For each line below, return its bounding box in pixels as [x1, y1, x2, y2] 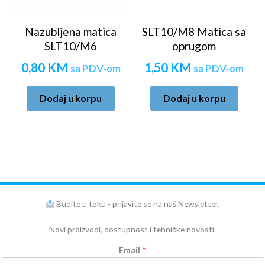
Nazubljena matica [25, 25, 117, 39]
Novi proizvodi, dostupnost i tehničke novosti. [49, 224, 216, 234]
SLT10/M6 [44, 39, 98, 53]
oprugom [172, 39, 216, 53]
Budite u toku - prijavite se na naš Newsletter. [54, 199, 220, 209]
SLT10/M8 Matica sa [142, 25, 247, 39]
